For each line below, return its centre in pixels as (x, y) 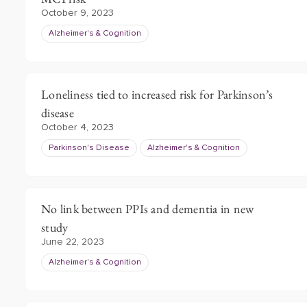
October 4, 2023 (77, 127)
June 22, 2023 (73, 242)
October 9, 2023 (77, 13)
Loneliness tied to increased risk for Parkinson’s (157, 94)
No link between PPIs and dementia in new (148, 209)
